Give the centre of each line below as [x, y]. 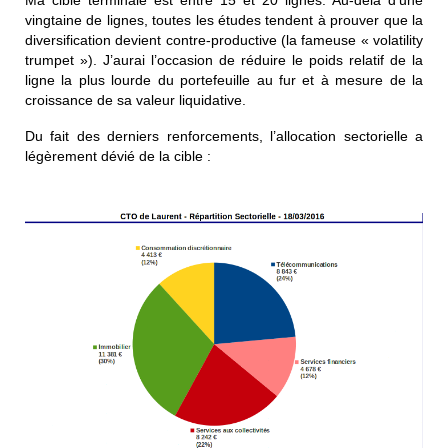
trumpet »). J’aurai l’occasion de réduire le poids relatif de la [224, 60]
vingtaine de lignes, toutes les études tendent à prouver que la [224, 20]
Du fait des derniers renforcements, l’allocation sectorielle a [224, 136]
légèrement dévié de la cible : [118, 156]
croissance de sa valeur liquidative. [135, 100]
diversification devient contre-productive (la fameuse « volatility [224, 40]
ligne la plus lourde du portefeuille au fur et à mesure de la [224, 80]
